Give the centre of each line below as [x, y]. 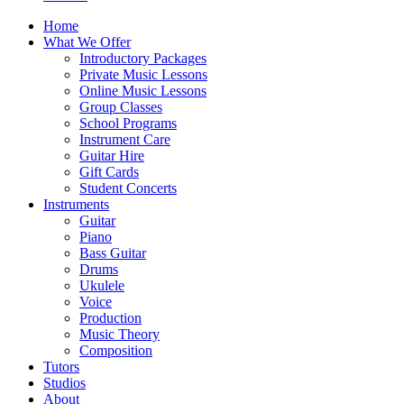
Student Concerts [128, 188]
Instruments [76, 204]
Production [110, 318]
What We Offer [87, 42]
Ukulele [102, 285]
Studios [64, 383]
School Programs [128, 123]
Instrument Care [125, 139]
